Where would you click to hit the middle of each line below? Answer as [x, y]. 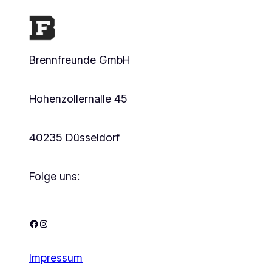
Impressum [56, 257]
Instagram [42, 223]
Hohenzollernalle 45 [78, 98]
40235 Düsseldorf [74, 137]
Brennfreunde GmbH [80, 59]
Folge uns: [54, 176]
